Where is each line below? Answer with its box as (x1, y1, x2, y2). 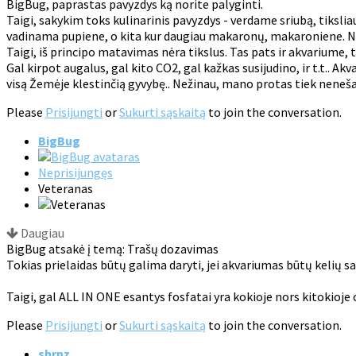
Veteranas (38, 180, 93, 197)
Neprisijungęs (38, 164, 113, 181)
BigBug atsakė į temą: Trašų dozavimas (6, 241, 219, 257)
